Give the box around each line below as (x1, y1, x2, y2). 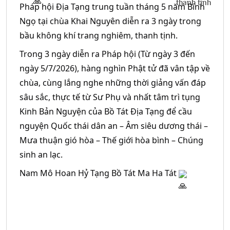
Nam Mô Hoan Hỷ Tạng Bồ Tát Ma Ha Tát (20, 167, 179, 179)
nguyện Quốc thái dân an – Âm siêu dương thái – (20, 120, 208, 131)
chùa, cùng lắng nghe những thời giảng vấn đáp (20, 77, 206, 88)
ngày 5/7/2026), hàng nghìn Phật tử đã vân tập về (20, 63, 210, 74)
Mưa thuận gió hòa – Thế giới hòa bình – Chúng (20, 135, 203, 146)
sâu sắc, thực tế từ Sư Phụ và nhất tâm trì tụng (20, 91, 200, 103)
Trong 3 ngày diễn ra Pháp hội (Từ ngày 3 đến (20, 48, 195, 60)
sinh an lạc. (20, 149, 65, 160)
